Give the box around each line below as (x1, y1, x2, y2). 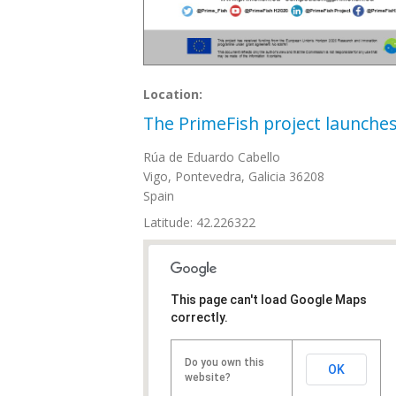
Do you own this (185, 356, 264, 369)
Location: (143, 86, 206, 103)
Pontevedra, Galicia (175, 168, 286, 185)
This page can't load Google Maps (171, 293, 367, 307)
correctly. (171, 310, 228, 324)
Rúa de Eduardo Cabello (143, 148, 280, 165)
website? (185, 371, 231, 384)
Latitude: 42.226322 (143, 214, 255, 231)
